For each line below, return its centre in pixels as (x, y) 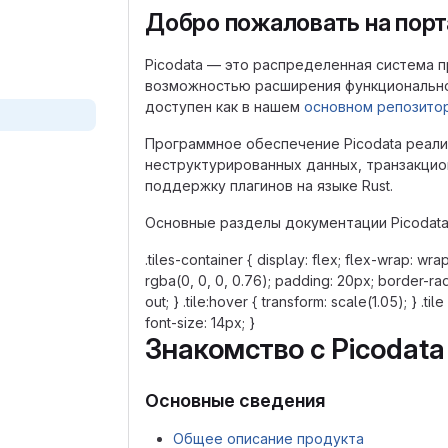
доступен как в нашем (224, 106)
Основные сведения (235, 400)
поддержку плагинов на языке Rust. (269, 185)
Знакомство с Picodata (295, 349)
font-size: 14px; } (200, 322)
